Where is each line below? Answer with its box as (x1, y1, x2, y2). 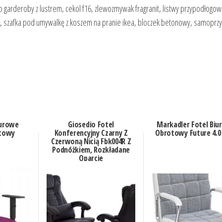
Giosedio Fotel (68, 119, 114, 130)
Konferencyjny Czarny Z (54, 127, 128, 139)
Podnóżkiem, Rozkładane (52, 144, 130, 156)
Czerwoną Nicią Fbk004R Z (51, 136, 131, 147)
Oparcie (79, 153, 104, 164)
